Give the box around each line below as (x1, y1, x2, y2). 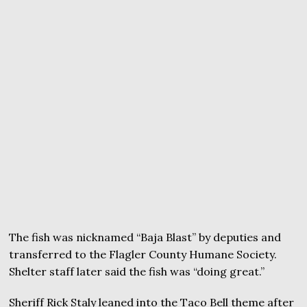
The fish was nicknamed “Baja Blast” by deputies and (9, 230, 282, 244)
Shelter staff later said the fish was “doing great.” (9, 265, 265, 278)
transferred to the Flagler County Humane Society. (9, 247, 278, 261)
